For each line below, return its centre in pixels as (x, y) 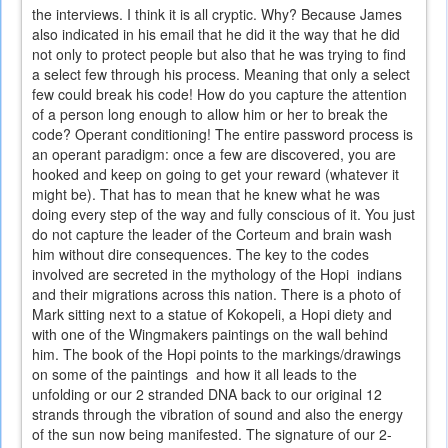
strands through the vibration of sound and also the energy (217, 414)
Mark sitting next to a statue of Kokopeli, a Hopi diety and (212, 314)
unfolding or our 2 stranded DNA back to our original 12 (207, 394)
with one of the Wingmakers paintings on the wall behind (210, 334)
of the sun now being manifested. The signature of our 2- (212, 434)
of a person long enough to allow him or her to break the (210, 114)
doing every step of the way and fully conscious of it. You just (223, 214)
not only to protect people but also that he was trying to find (219, 54)
